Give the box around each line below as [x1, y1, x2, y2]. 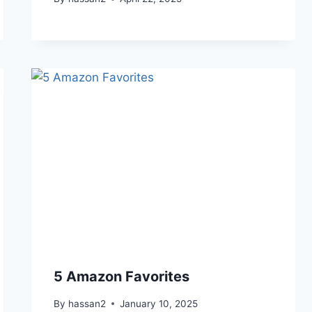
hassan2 [68, 297, 106, 309]
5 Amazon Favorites [54, 268, 190, 286]
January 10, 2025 [119, 297, 198, 309]
